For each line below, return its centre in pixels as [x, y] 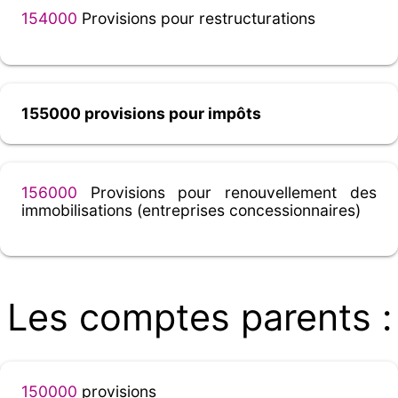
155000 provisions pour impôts [141, 113]
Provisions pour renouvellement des [227, 192]
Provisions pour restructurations [196, 19]
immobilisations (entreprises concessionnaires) [191, 210]
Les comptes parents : [199, 318]
